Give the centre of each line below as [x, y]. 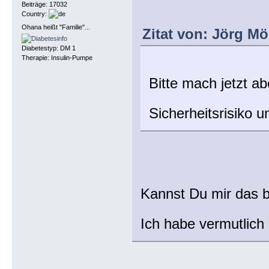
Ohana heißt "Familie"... [56, 27]
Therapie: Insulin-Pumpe [57, 57]
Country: [35, 14]
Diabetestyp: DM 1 [48, 48]
